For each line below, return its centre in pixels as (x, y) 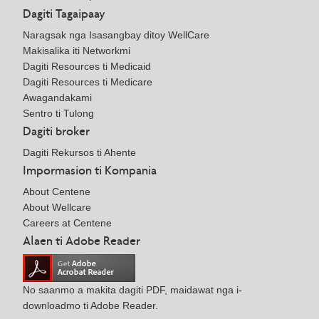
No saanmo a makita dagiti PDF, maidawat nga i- (132, 290)
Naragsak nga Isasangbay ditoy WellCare (116, 35)
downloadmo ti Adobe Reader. (90, 306)
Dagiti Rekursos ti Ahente (79, 152)
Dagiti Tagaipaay (64, 13)
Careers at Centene (67, 223)
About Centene (57, 191)
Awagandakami (57, 97)
